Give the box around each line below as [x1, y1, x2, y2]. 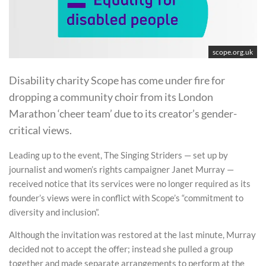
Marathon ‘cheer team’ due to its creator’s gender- [9, 106, 237, 120]
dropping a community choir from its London [9, 90, 213, 103]
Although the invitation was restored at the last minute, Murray [9, 229, 256, 240]
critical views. [9, 123, 72, 137]
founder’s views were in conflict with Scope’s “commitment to [9, 192, 243, 203]
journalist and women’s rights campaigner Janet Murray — [9, 164, 234, 175]
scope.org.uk [212, 47, 253, 56]
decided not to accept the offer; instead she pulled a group [9, 243, 233, 254]
